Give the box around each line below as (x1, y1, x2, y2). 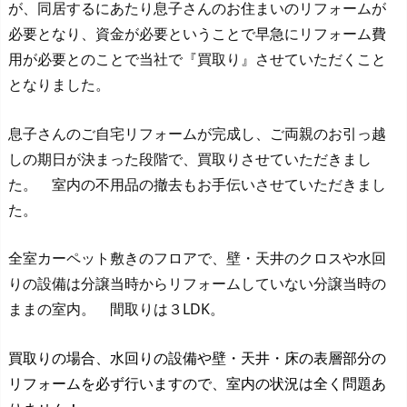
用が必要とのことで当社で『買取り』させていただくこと (8, 48, 386, 69)
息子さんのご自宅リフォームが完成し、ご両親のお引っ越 (8, 123, 386, 144)
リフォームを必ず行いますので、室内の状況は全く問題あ (8, 372, 386, 393)
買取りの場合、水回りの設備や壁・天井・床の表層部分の (8, 347, 386, 368)
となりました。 (8, 74, 110, 94)
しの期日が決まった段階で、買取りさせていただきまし (8, 148, 372, 169)
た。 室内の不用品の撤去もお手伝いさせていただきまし (8, 174, 386, 194)
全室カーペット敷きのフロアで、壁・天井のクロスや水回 (8, 248, 386, 269)
